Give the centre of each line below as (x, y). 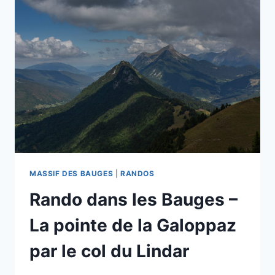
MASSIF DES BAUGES (72, 174)
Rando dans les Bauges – (134, 200)
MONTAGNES (120, 42)
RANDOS (137, 174)
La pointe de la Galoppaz (133, 226)
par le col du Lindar (109, 251)
